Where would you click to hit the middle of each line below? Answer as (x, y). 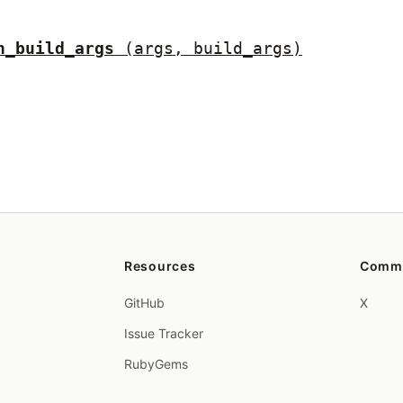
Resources (160, 266)
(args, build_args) (214, 48)
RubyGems (157, 364)
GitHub (145, 303)
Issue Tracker (164, 333)
